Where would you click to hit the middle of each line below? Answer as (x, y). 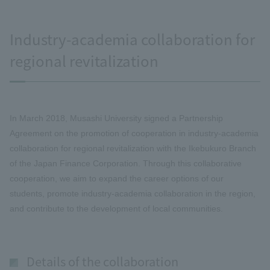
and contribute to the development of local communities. (116, 208)
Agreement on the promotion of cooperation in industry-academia (134, 133)
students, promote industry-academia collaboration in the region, (133, 193)
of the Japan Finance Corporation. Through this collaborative (126, 163)
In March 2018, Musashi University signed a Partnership (116, 118)
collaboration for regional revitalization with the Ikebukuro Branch (133, 148)
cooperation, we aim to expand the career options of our (117, 178)
